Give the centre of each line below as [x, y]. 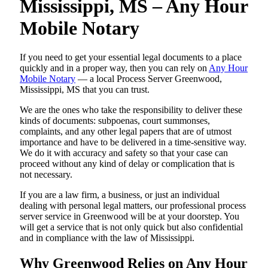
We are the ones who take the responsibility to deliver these [131, 110]
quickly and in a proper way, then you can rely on [114, 68]
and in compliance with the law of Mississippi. [107, 238]
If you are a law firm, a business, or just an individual [120, 195]
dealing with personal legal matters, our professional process [133, 205]
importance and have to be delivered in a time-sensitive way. [133, 142]
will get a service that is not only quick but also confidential [131, 227]
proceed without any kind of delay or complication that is [127, 164]
